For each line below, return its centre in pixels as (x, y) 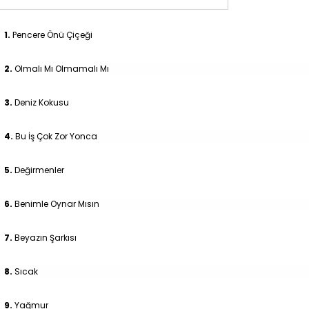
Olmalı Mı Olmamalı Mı (62, 68)
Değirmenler (39, 170)
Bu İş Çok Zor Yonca (56, 136)
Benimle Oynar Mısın (57, 203)
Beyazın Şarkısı (46, 237)
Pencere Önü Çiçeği (52, 34)
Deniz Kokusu (42, 102)
